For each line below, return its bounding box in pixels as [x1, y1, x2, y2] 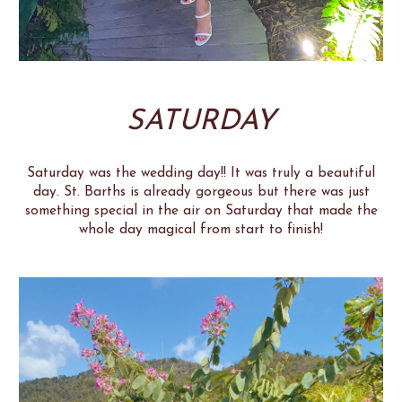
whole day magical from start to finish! [79, 222, 323, 237]
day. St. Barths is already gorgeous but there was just [32, 184, 370, 199]
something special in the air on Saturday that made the [24, 203, 378, 218]
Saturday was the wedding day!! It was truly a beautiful [27, 165, 375, 180]
